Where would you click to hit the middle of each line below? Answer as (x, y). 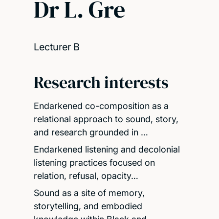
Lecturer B (56, 47)
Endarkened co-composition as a (101, 106)
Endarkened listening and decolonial (107, 149)
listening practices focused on (94, 162)
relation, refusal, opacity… (86, 175)
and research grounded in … (91, 132)
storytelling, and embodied (88, 206)
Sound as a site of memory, (89, 193)
